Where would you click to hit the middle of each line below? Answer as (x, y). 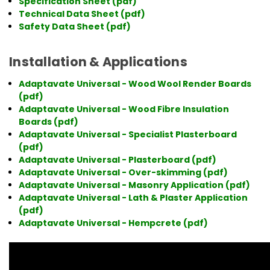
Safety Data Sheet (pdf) (75, 26)
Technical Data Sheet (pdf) (82, 14)
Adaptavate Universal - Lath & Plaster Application (133, 197)
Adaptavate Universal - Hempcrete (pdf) (114, 223)
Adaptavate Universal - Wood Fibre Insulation (124, 109)
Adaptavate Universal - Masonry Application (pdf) (135, 185)
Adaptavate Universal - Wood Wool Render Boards (135, 83)
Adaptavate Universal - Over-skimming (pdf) (124, 172)
